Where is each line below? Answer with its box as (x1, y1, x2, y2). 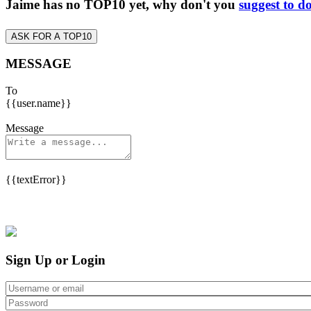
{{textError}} (6, 174, 67, 186)
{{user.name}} (6, 97, 72, 110)
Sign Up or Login (6, 252, 106, 267)
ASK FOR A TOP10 (11, 31, 92, 42)
